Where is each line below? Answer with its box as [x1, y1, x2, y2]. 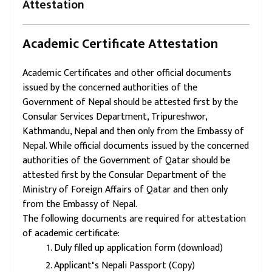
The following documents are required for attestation [22, 211, 246, 227]
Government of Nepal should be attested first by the [22, 94, 238, 110]
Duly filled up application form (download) [54, 240, 223, 256]
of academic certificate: [22, 225, 120, 242]
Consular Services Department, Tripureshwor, [22, 109, 207, 125]
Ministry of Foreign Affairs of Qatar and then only [22, 182, 228, 198]
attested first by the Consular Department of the [22, 167, 226, 183]
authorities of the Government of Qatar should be [22, 152, 230, 169]
